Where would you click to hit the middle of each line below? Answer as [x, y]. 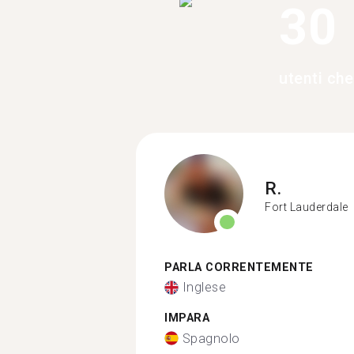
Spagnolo [211, 338]
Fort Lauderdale [307, 207]
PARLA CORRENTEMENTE [239, 267]
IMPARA [187, 318]
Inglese [204, 287]
